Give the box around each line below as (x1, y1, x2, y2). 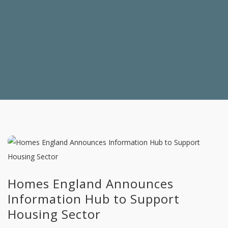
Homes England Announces (8, 175, 174, 192)
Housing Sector (8, 206, 101, 222)
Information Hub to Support (8, 190, 180, 207)
